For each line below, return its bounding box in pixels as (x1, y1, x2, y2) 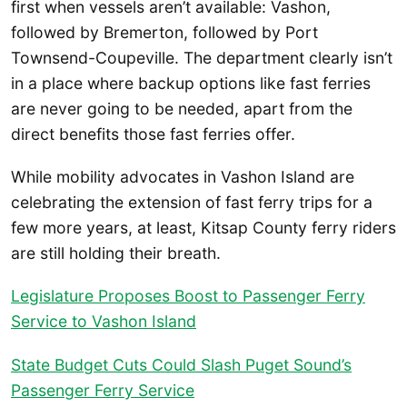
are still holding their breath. (11, 243, 221, 263)
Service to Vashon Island (11, 312, 196, 332)
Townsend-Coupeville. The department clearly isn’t (11, 47, 392, 67)
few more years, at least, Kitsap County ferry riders (11, 218, 396, 238)
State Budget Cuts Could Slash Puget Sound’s (11, 354, 352, 374)
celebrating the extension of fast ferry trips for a (11, 193, 372, 213)
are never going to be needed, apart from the (11, 98, 352, 118)
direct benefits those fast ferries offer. (11, 124, 295, 144)
